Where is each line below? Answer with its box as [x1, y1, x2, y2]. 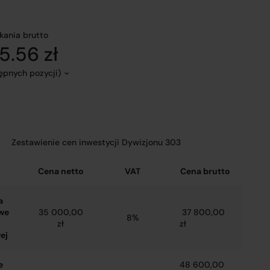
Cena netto [37, 166, 84, 177]
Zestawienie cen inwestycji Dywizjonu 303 [11, 137, 181, 148]
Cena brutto [180, 166, 231, 177]
